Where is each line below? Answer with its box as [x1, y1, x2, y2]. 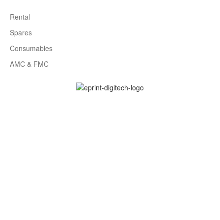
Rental [10, 12, 30, 22]
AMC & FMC [10, 59, 49, 69]
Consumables [10, 43, 53, 53]
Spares [10, 27, 32, 37]
